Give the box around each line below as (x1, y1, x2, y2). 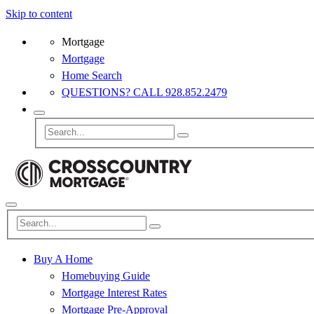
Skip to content (6, 8, 72, 20)
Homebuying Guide (62, 270, 150, 282)
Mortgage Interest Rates (62, 287, 167, 299)
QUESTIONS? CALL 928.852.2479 (62, 86, 227, 98)
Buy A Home (34, 253, 93, 266)
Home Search (62, 69, 122, 81)
